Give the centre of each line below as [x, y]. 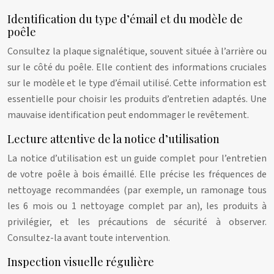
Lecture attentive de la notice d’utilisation [113, 139]
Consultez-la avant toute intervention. [89, 238]
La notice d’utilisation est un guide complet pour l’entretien [137, 158]
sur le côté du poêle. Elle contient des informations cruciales [137, 67]
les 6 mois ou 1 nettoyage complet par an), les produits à [137, 206]
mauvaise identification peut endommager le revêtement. [128, 115]
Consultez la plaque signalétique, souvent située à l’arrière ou [137, 51]
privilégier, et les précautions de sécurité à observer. [137, 222]
